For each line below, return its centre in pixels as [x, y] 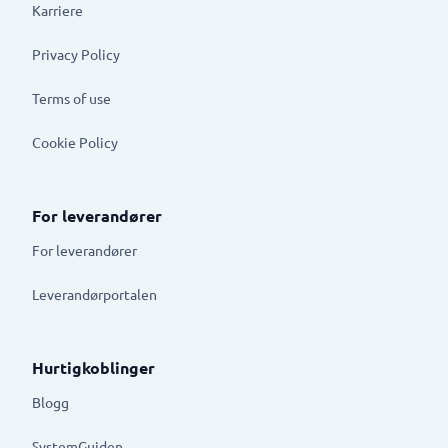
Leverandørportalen [94, 293]
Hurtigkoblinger [93, 367]
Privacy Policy [76, 53]
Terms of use [71, 97]
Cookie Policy [75, 141]
